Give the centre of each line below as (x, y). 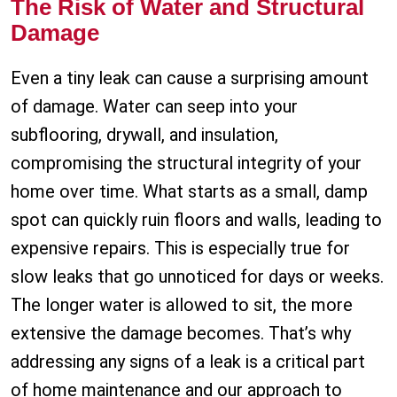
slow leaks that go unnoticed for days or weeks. (197, 277)
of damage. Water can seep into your (154, 107)
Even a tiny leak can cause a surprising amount (190, 78)
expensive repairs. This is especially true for (180, 249)
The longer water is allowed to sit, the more (182, 305)
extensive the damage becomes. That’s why (181, 334)
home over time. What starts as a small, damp (189, 192)
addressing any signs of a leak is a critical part (188, 362)
